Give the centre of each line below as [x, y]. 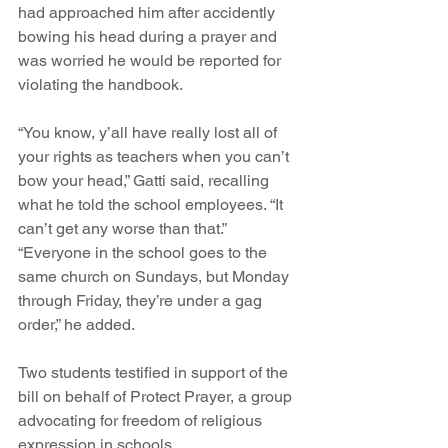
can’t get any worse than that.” [122, 229]
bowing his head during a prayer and [149, 37]
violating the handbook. [100, 85]
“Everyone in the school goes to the [144, 253]
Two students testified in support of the [155, 373]
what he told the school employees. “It [152, 205]
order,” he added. [76, 325]
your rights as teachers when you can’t [155, 157]
